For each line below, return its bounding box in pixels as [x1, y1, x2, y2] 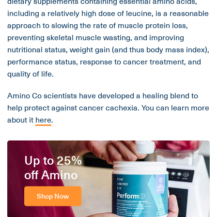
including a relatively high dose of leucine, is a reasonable [7, 7, 209, 19]
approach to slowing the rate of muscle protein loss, [7, 19, 188, 31]
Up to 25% [24, 150, 82, 169]
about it [7, 113, 35, 125]
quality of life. [7, 67, 54, 79]
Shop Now [37, 190, 69, 201]
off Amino [24, 165, 77, 184]
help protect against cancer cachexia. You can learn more [7, 101, 209, 113]
